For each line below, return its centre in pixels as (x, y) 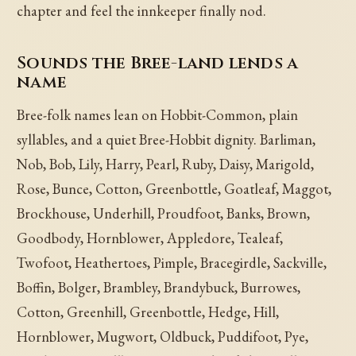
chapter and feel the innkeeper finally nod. (142, 11)
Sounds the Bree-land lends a (158, 63)
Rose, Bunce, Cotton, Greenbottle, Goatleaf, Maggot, (174, 189)
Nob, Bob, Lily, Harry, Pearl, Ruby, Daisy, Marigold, (166, 164)
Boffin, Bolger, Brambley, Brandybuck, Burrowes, (159, 288)
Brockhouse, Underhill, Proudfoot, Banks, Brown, (164, 214)
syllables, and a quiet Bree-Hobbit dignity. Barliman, (166, 140)
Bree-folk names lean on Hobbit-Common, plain (158, 115)
